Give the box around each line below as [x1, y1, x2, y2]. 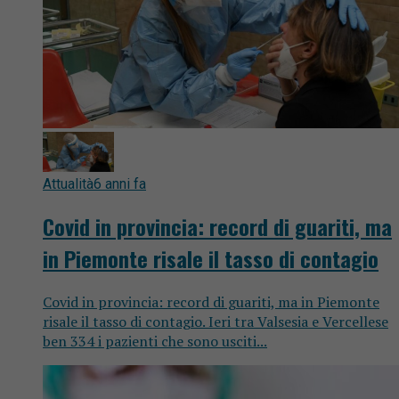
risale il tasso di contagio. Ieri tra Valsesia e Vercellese [43, 312, 388, 331]
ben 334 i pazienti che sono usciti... [43, 331, 267, 351]
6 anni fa [94, 175, 146, 193]
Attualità [43, 175, 94, 193]
